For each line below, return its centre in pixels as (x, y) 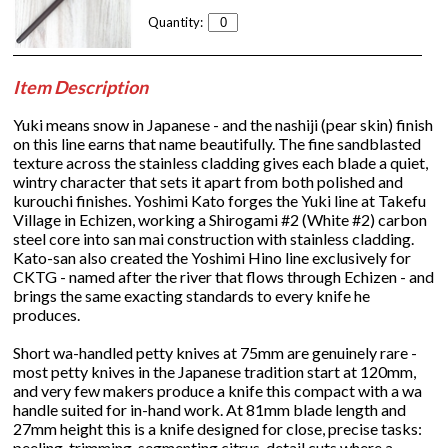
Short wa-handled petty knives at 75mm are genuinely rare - (215, 352)
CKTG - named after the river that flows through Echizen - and (224, 276)
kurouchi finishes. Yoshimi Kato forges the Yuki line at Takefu (220, 200)
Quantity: (176, 21)
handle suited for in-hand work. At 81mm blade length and (210, 409)
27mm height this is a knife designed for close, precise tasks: (218, 428)
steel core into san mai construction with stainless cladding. (214, 238)
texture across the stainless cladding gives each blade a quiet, (221, 162)
